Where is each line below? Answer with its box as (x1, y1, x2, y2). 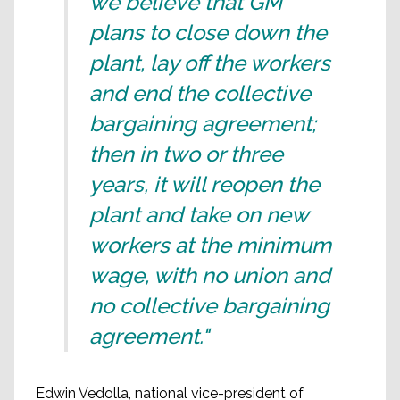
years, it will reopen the (89, 171, 320, 197)
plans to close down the (89, 20, 327, 46)
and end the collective (89, 80, 311, 106)
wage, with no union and (89, 262, 330, 288)
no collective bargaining (89, 293, 329, 319)
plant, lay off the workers (89, 50, 330, 76)
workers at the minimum (89, 232, 331, 258)
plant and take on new (89, 202, 308, 228)
